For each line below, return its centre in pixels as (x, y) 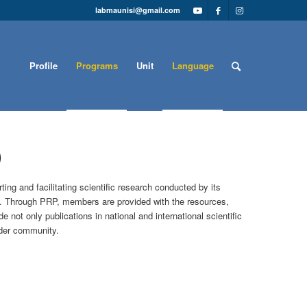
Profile (44, 65)
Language (193, 65)
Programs (97, 65)
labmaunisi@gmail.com (138, 10)
